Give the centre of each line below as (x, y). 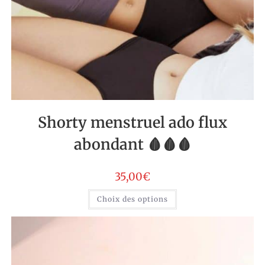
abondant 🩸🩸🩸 (132, 144)
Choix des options (132, 199)
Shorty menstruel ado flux (132, 122)
